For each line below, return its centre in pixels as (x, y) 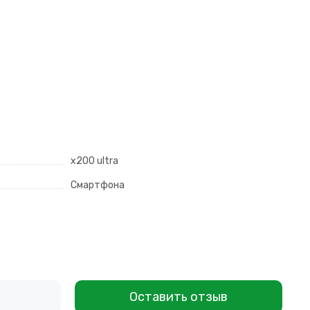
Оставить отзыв (179, 297)
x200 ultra (94, 161)
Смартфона (98, 185)
